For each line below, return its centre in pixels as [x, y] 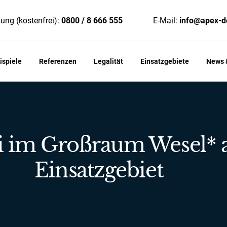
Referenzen [58, 61]
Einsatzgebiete [165, 61]
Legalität [108, 61]
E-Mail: [166, 20]
